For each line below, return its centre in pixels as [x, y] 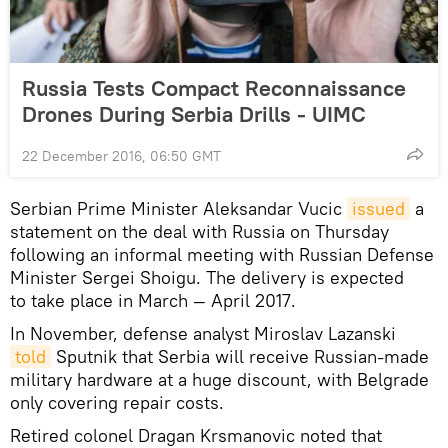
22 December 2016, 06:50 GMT [121, 156]
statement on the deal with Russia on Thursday [199, 232]
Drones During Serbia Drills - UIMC [194, 114]
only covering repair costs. [119, 403]
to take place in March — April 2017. [153, 301]
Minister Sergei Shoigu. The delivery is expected [207, 278]
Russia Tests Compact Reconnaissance [214, 88]
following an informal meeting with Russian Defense [222, 255]
